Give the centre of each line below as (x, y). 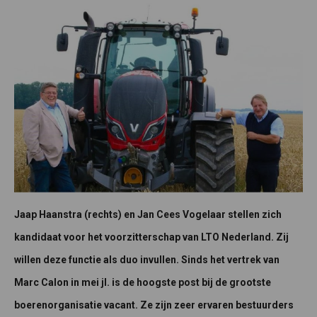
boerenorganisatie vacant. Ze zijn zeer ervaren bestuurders (154, 305)
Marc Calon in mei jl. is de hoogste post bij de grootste (143, 282)
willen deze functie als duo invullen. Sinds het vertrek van (147, 259)
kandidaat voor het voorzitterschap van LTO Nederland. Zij (151, 237)
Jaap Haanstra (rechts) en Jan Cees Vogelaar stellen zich (148, 214)
